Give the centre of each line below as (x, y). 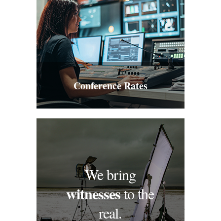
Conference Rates (110, 86)
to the (137, 193)
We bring (110, 174)
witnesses (93, 193)
